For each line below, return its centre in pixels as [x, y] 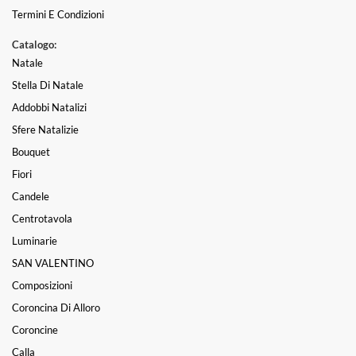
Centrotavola [42, 218]
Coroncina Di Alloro [56, 307]
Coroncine [35, 329]
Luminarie [35, 240]
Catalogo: [34, 44]
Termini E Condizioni [58, 14]
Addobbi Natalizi [49, 107]
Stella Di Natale [48, 85]
